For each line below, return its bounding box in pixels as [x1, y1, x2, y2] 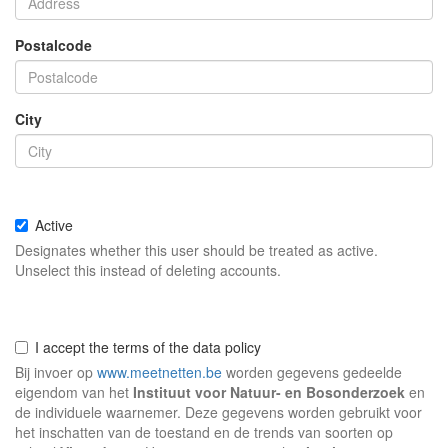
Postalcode [15, 35, 92, 55]
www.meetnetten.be [97, 362, 222, 382]
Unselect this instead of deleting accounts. [15, 260, 281, 280]
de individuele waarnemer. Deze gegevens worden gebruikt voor [15, 402, 422, 422]
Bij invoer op [15, 362, 97, 382]
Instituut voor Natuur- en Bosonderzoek [133, 382, 405, 402]
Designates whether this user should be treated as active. [15, 240, 378, 260]
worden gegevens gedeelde [222, 362, 402, 382]
